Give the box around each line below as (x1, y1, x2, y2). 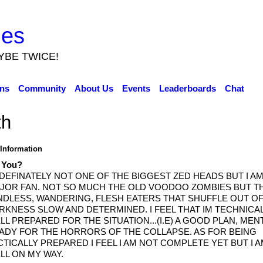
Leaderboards (159, 83, 216, 93)
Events (122, 83, 150, 93)
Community (18, 83, 66, 93)
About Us (74, 83, 113, 93)
